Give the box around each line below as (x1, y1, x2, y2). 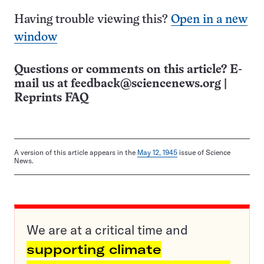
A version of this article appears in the (14, 148, 137, 157)
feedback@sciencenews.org (71, 78, 221, 90)
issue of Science (177, 148, 230, 157)
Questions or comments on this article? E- (14, 64, 242, 76)
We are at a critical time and (27, 222, 188, 239)
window (14, 32, 57, 44)
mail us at (14, 78, 71, 90)
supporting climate (27, 241, 161, 258)
